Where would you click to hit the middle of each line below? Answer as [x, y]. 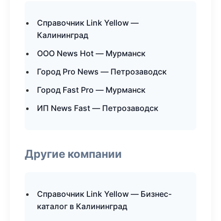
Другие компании [73, 154]
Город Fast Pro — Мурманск [91, 90]
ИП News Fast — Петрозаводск [98, 108]
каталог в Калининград [82, 206]
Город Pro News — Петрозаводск [102, 72]
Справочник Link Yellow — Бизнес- [104, 194]
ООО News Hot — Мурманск [91, 53]
